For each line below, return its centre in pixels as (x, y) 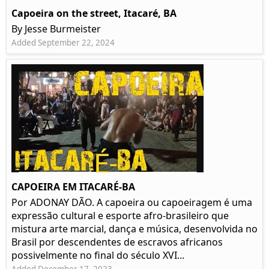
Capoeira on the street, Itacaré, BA (94, 14)
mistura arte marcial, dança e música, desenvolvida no (134, 229)
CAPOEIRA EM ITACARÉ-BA (73, 187)
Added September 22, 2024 (63, 43)
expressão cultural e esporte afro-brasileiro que (120, 216)
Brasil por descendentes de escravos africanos (117, 242)
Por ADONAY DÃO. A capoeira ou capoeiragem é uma (132, 203)
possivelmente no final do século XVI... (98, 255)
